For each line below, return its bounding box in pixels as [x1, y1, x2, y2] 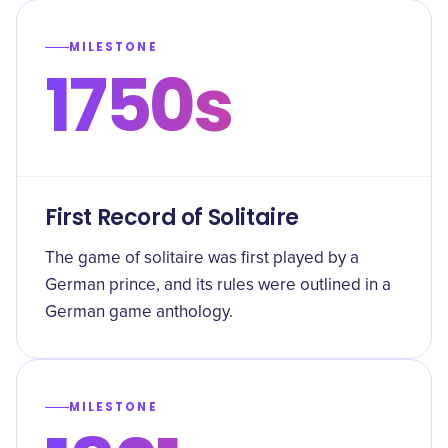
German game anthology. [45, 304, 233, 321]
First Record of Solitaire [45, 202, 300, 233]
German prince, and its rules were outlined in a [45, 277, 391, 294]
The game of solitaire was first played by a [45, 250, 359, 267]
